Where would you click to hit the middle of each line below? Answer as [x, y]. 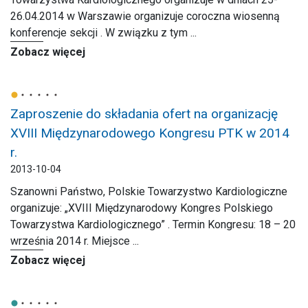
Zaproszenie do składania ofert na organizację [144, 114]
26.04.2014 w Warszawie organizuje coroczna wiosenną [145, 16]
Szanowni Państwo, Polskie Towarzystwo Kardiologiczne [149, 191]
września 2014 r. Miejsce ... [75, 241]
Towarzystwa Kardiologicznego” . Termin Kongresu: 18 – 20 [153, 224]
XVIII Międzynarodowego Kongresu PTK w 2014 [150, 133]
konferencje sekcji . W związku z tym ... [103, 33]
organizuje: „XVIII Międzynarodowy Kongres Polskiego [142, 208]
